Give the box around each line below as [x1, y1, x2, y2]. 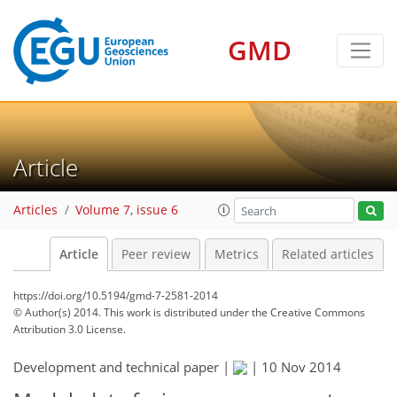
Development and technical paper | [13, 358, 233, 376]
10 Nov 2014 [261, 358, 341, 376]
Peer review [121, 246, 191, 262]
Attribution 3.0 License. [13, 322, 126, 337]
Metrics [214, 246, 259, 262]
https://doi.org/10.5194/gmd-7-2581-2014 [13, 288, 218, 303]
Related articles [282, 246, 374, 262]
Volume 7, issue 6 [75, 202, 178, 219]
